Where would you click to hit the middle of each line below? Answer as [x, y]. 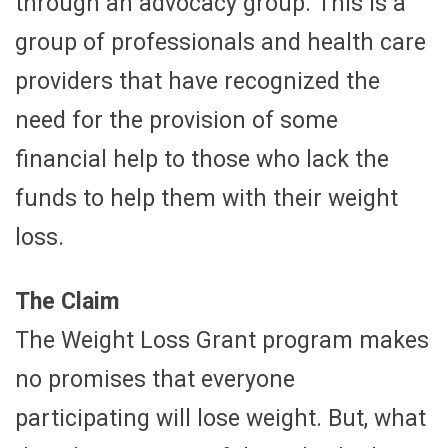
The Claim [67, 301]
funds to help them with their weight [206, 198]
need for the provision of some [176, 120]
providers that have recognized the [197, 81]
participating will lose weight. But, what [220, 418]
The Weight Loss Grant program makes [222, 340]
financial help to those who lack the [202, 159]
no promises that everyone [155, 379]
